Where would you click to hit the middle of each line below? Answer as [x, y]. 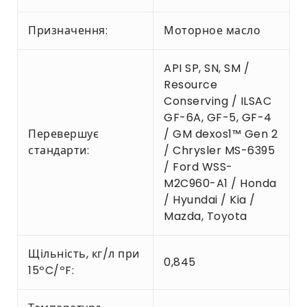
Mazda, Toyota [206, 216]
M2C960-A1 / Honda [220, 183]
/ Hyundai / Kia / [210, 199]
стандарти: [59, 150]
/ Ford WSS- [198, 167]
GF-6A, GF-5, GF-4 [218, 117]
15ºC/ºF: [51, 270]
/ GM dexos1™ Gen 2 [221, 134]
